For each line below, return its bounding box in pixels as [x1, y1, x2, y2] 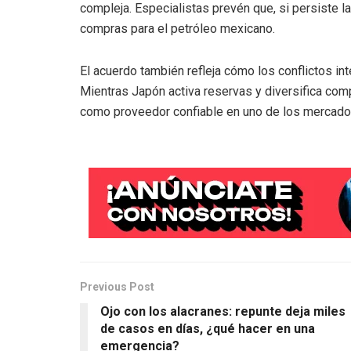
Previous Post [80, 280, 154, 294]
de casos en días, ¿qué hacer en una [100, 321, 315, 337]
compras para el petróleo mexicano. [80, 21, 275, 37]
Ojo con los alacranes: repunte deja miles [100, 304, 346, 320]
